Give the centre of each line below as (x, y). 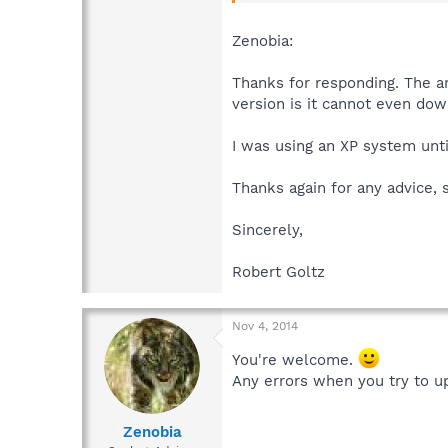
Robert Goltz (278, 272)
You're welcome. (295, 360)
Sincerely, (267, 230)
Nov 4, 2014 (265, 326)
